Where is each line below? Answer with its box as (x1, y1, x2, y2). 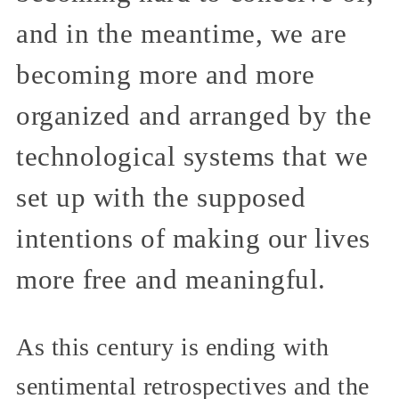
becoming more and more (16, 60, 315, 91)
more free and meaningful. (16, 265, 326, 296)
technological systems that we (16, 142, 369, 173)
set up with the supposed (16, 183, 306, 214)
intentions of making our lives (16, 224, 370, 255)
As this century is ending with (16, 332, 330, 361)
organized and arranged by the (16, 101, 372, 132)
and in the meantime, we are (16, 19, 347, 50)
